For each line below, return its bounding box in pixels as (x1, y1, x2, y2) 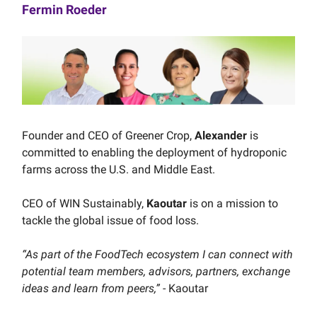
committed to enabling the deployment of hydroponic (22, 145, 287, 159)
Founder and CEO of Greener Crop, (22, 128, 195, 142)
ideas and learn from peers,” (22, 281, 163, 295)
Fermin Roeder (22, 2, 107, 18)
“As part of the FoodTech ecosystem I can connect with (22, 247, 293, 261)
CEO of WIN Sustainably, (22, 196, 146, 210)
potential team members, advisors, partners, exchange (22, 264, 290, 278)
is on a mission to (190, 196, 278, 210)
